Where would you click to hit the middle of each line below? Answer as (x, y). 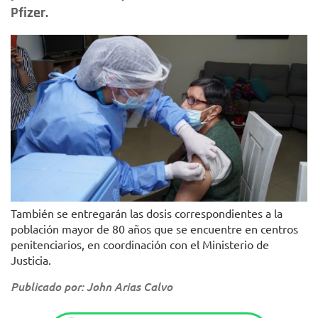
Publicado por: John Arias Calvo (92, 286)
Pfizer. (29, 13)
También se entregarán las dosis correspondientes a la (147, 213)
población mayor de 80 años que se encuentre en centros (154, 228)
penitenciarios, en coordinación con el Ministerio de (140, 244)
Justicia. (31, 259)
